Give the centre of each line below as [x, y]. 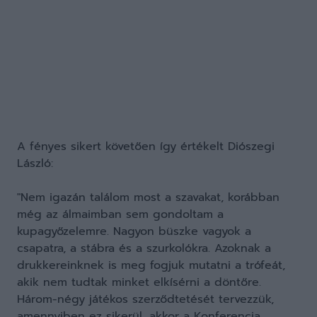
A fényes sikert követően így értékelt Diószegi [146, 146]
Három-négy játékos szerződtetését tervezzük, [145, 299]
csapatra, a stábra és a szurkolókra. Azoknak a [144, 248]
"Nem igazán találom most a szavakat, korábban [148, 197]
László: [35, 163]
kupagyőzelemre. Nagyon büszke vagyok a [134, 231]
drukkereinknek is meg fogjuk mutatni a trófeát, [151, 265]
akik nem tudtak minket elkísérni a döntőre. [139, 282]
